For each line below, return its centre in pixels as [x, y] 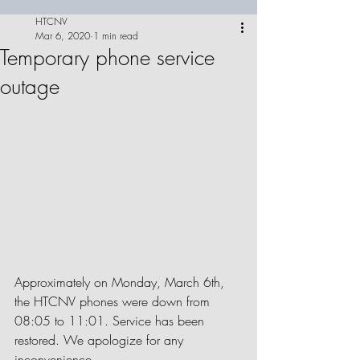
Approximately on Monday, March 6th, [121, 282]
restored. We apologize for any [101, 340]
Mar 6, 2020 [63, 36]
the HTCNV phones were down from [114, 301]
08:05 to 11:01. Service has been [111, 320]
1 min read [116, 36]
